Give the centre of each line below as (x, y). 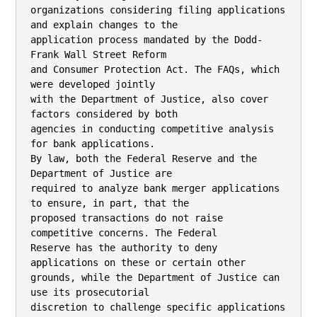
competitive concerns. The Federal (124, 233)
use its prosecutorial (90, 292)
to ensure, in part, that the (110, 203)
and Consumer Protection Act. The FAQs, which (155, 69)
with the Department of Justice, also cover (149, 99)
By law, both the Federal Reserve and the (144, 158)
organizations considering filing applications (158, 10)
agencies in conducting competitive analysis (152, 129)
